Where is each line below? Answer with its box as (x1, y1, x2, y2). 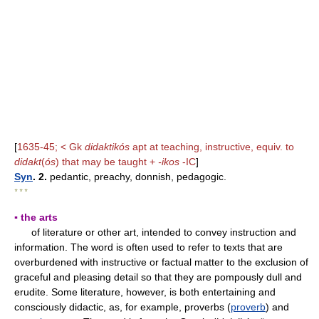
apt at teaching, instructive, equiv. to (130, 141, 294, 152)
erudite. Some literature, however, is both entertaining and (14, 286, 276, 298)
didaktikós (85, 141, 130, 152)
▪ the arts (14, 211, 58, 223)
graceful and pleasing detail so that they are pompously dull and (14, 271, 302, 283)
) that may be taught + (56, 156, 158, 167)
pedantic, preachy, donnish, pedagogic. (47, 171, 226, 182)
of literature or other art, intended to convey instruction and (14, 226, 296, 238)
